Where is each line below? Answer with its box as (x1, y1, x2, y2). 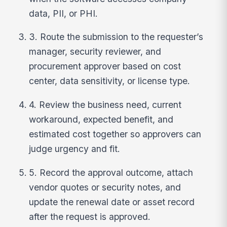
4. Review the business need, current (29, 99, 182, 110)
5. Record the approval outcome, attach (29, 167, 194, 178)
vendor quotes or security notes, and (29, 181, 181, 193)
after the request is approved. (29, 211, 151, 222)
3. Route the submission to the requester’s (29, 31, 204, 43)
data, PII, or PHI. (29, 8, 98, 19)
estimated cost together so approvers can (29, 129, 202, 140)
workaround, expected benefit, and (29, 114, 174, 125)
